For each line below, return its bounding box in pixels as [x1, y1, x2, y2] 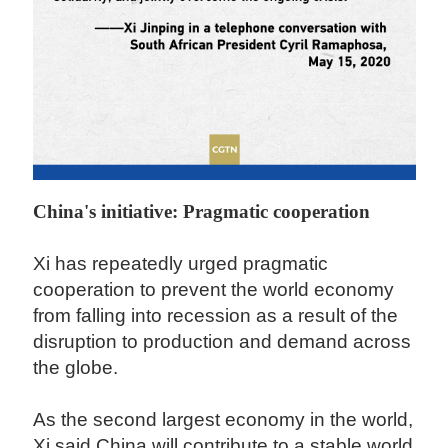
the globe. [33, 357, 129, 379]
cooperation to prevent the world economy [33, 279, 395, 301]
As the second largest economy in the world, [33, 409, 414, 431]
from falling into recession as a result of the [33, 305, 399, 327]
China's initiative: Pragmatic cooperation [33, 201, 376, 223]
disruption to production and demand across [33, 331, 412, 353]
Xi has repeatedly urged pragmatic [33, 253, 329, 275]
